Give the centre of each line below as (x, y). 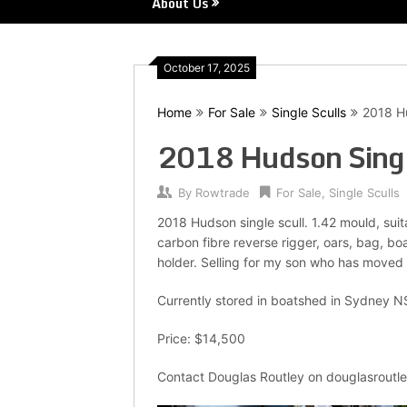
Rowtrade (223, 193)
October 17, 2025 (207, 68)
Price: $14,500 (201, 339)
